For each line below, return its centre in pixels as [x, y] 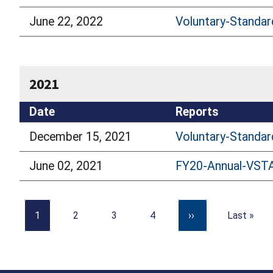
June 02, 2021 [66, 166]
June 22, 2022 [66, 21]
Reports [197, 112]
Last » [241, 215]
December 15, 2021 [80, 136]
